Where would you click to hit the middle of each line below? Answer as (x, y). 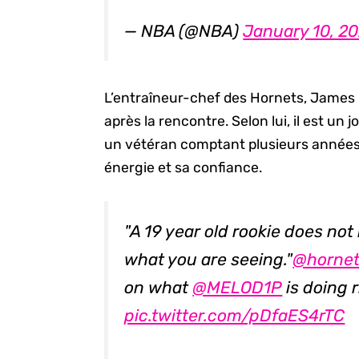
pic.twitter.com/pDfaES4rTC (235, 315)
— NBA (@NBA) (184, 31)
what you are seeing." (209, 259)
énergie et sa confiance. (184, 168)
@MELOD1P (238, 287)
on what (159, 287)
